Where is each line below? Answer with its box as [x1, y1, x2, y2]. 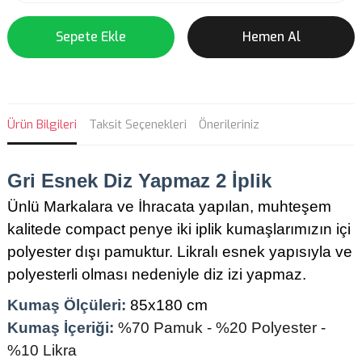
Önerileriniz [199, 116, 259, 133]
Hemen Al [242, 28, 301, 45]
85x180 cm [130, 297, 208, 314]
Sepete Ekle [56, 28, 126, 45]
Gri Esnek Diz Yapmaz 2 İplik [7, 170, 271, 192]
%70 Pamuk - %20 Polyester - [118, 319, 326, 336]
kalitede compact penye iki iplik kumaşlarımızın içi [7, 221, 351, 238]
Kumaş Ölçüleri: [7, 297, 130, 314]
